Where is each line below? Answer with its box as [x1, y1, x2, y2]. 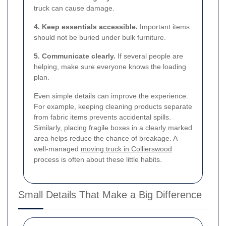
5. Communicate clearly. [34, 51, 116, 60]
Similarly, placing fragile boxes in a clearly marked [34, 123, 192, 132]
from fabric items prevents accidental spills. [34, 112, 171, 121]
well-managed [34, 144, 81, 153]
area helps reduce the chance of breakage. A [34, 134, 177, 142]
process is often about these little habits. [34, 155, 162, 163]
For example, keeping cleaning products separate [34, 102, 192, 110]
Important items [138, 22, 190, 31]
